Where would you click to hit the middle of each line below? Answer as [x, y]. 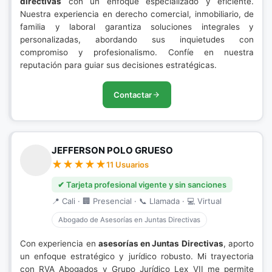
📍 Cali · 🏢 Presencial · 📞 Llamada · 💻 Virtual [137, 201]
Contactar [133, 95]
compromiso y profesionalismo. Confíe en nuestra [137, 52]
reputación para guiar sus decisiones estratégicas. [118, 65]
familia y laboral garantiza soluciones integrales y [137, 27]
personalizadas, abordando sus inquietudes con [137, 39]
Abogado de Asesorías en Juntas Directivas [129, 220]
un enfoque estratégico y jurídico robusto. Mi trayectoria [137, 256]
